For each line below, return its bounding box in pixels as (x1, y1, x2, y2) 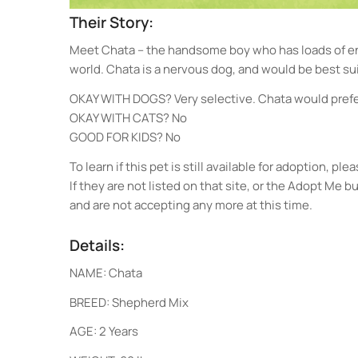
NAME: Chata (70, 264, 143, 281)
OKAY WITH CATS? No (70, 109, 188, 126)
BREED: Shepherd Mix (70, 293, 189, 311)
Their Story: (70, 12, 154, 34)
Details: (70, 235, 125, 257)
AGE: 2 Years (70, 323, 139, 340)
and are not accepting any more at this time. (70, 196, 313, 213)
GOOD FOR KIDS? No (70, 128, 181, 145)
